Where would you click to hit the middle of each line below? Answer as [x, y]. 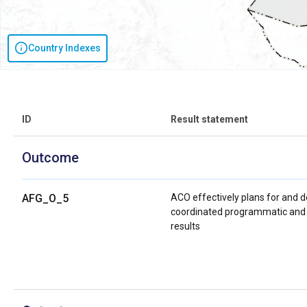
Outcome [50, 157]
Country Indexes [64, 48]
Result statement [210, 119]
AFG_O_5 [45, 198]
